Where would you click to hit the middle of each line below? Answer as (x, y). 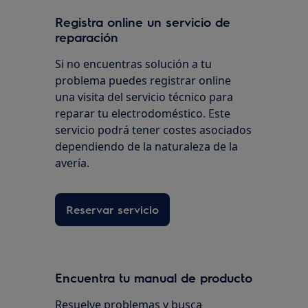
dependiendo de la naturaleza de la (147, 146)
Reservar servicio (113, 209)
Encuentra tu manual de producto (154, 277)
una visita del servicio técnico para (144, 97)
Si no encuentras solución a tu (134, 64)
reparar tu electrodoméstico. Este (143, 113)
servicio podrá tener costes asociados (154, 130)
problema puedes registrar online (143, 80)
